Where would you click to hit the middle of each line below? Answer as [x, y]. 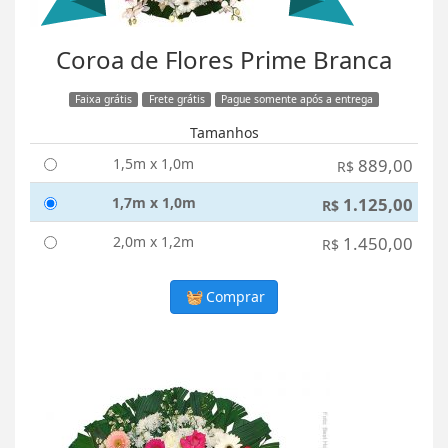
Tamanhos [224, 133]
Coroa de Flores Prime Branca [224, 60]
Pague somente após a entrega [297, 99]
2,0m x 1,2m [153, 242]
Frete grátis [176, 99]
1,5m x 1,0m [153, 164]
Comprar [234, 297]
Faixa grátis [103, 99]
